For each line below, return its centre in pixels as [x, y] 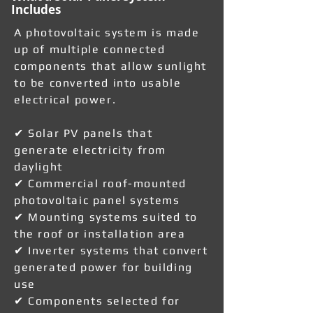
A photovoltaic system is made [107, 32]
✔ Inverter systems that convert [111, 250]
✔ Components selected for [97, 301]
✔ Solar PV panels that [83, 133]
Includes [36, 9]
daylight [38, 167]
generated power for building [103, 267]
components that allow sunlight [111, 66]
